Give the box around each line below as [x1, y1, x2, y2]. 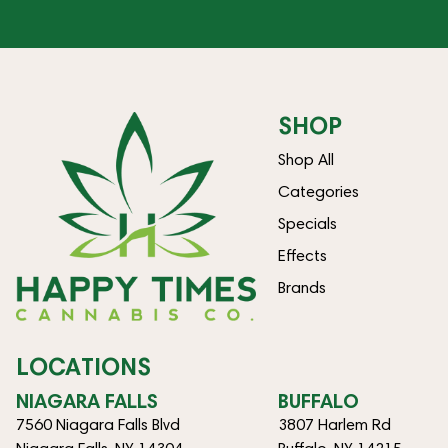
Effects [278, 246, 328, 265]
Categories [278, 182, 360, 201]
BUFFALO [278, 388, 360, 414]
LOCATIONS [16, 352, 151, 382]
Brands [278, 278, 327, 297]
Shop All [278, 150, 335, 169]
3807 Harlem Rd [278, 415, 392, 435]
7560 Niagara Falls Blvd [16, 415, 180, 435]
